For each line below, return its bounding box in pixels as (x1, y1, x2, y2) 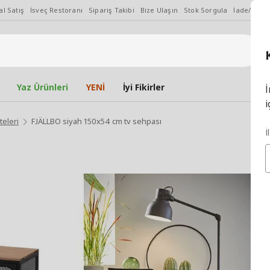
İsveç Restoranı (30, 5, 83, 14)
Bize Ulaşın (140, 5, 178, 14)
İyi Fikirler (123, 81, 165, 93)
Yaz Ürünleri (17, 81, 68, 93)
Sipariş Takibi (89, 5, 134, 14)
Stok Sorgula (184, 5, 228, 14)
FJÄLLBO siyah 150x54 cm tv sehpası (31, 116, 162, 127)
